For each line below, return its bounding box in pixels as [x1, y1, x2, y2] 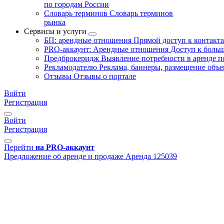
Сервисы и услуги [24, 27, 86, 35]
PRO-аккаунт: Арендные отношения [44, 45, 170, 53]
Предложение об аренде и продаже [4, 152, 123, 160]
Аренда [125, 152, 151, 160]
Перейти [4, 143, 33, 151]
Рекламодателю [44, 63, 99, 71]
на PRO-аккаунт [35, 143, 94, 151]
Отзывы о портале [73, 72, 136, 80]
